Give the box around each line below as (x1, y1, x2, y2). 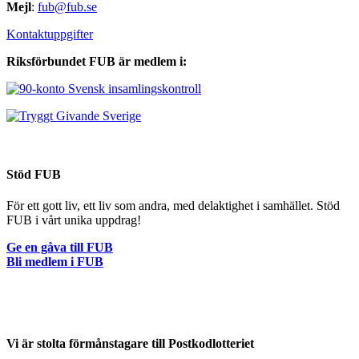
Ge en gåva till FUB (6, 240, 113, 255)
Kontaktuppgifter (6, 26, 93, 41)
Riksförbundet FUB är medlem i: (6, 54, 187, 68)
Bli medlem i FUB (6, 255, 103, 269)
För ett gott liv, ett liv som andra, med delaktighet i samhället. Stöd (6, 199, 340, 213)
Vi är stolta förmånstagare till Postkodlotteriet (6, 337, 254, 351)
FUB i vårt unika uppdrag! (6, 213, 141, 228)
